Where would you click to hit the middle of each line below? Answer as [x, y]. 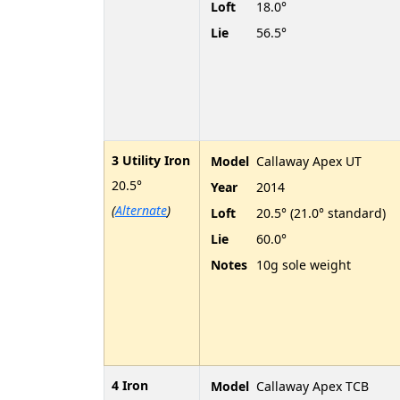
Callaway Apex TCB [312, 386]
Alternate [141, 210]
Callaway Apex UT [309, 161]
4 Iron [130, 385]
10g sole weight [304, 264]
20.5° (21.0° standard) [321, 212]
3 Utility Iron [151, 160]
